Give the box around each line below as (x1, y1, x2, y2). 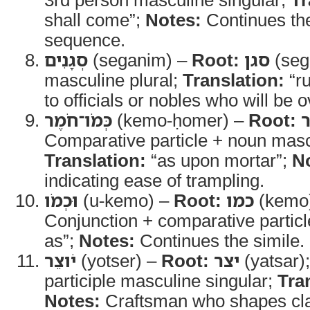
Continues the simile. (135, 228, 304, 252)
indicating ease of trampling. (44, 168, 264, 192)
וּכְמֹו (44, 188, 78, 212)
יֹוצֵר (44, 248, 76, 272)
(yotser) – (76, 248, 161, 272)
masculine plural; (44, 68, 183, 91)
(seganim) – (88, 48, 192, 71)
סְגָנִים (44, 48, 88, 71)
